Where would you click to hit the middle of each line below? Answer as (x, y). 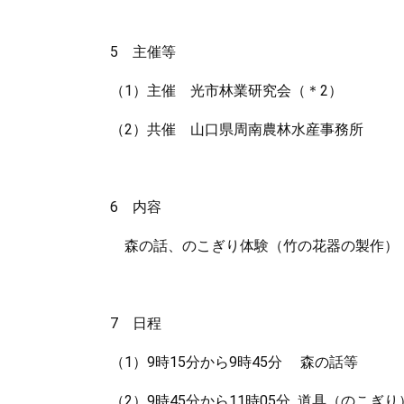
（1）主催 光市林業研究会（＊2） (226, 91)
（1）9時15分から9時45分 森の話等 (234, 362)
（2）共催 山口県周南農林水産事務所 (237, 129)
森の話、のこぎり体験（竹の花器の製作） (254, 246)
